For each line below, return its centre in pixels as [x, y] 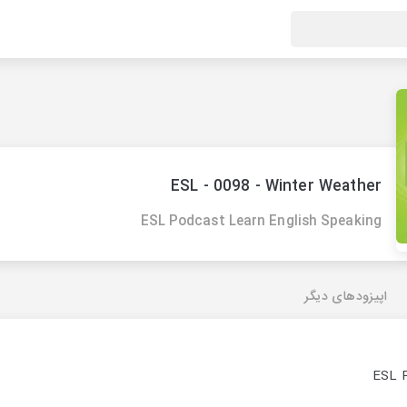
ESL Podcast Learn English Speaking [261, 222]
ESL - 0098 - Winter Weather [276, 187]
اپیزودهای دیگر [346, 297]
